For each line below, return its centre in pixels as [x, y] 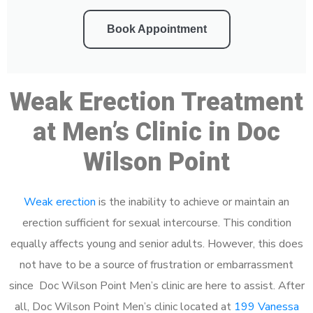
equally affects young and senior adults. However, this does [156, 243]
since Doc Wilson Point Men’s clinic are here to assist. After [156, 285]
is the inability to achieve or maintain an [192, 202]
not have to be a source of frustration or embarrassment [156, 264]
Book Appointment [156, 29]
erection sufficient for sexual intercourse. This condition [156, 223]
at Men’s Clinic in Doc [156, 132]
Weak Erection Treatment [156, 102]
